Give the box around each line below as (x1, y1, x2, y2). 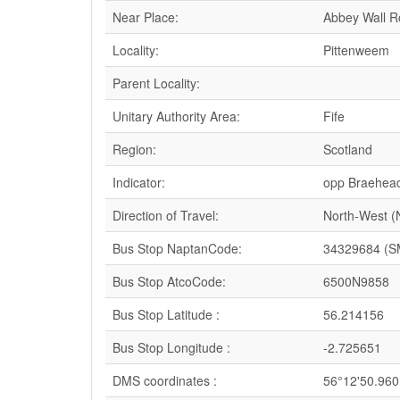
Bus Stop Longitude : (112, 338, 230, 356)
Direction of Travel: (112, 206, 219, 224)
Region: (112, 140, 156, 158)
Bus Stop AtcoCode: (112, 272, 226, 290)
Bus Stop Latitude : (112, 305, 220, 323)
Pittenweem (323, 41, 389, 59)
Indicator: (112, 173, 165, 191)
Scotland (323, 140, 372, 158)
